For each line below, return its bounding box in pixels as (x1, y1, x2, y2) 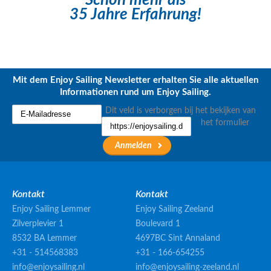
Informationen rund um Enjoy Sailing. (60, 87, 211, 97)
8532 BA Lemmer (12, 233, 77, 243)
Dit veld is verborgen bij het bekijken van (105, 106, 256, 115)
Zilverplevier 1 (12, 219, 64, 228)
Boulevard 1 (135, 219, 180, 228)
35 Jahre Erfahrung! (70, 6, 201, 22)
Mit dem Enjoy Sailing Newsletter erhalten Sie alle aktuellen (13, 75, 258, 85)
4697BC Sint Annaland (135, 233, 220, 243)
